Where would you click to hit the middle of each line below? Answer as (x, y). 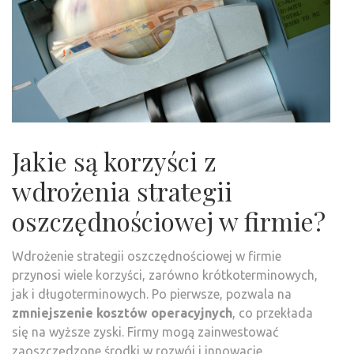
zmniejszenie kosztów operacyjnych (122, 313)
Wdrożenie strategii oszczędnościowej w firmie (147, 256)
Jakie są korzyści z (114, 161)
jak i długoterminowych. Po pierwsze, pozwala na (152, 294)
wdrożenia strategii (122, 191)
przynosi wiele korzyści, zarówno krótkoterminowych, (165, 275)
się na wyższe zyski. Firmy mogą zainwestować (145, 332)
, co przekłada (273, 313)
